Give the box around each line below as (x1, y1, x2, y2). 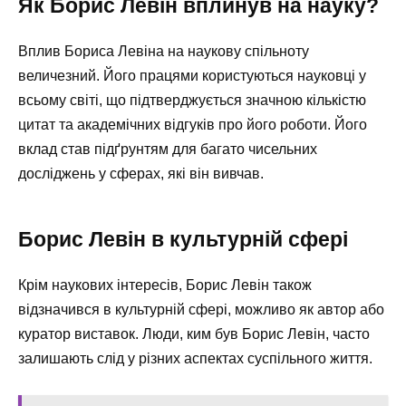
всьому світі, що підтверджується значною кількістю (18, 92, 366, 109)
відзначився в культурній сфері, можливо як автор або (18, 302, 384, 318)
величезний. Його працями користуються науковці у (18, 68, 366, 84)
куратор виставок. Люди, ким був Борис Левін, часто (18, 326, 370, 343)
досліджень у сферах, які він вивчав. (18, 166, 264, 182)
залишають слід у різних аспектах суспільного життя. (18, 351, 372, 367)
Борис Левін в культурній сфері (18, 227, 348, 252)
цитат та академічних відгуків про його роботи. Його (18, 117, 367, 133)
